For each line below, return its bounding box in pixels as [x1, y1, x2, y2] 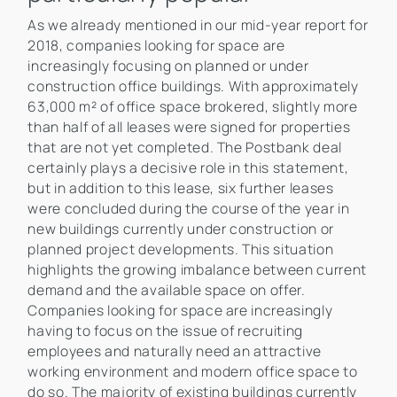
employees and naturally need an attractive [27, 341, 323, 362]
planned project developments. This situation [27, 239, 334, 260]
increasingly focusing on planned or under [27, 56, 309, 76]
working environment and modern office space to [27, 362, 358, 382]
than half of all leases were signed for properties [27, 117, 351, 137]
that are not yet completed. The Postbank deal [27, 137, 343, 158]
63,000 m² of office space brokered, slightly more [27, 97, 358, 117]
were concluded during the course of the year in [27, 198, 350, 219]
